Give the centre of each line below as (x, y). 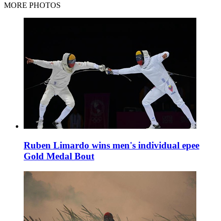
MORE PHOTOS (32, 5)
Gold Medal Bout (59, 156)
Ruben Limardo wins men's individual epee (111, 145)
